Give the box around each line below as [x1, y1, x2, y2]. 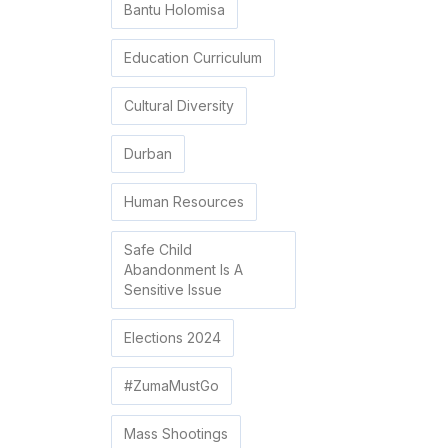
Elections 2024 [124, 329, 221, 347]
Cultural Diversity [124, 97, 234, 115]
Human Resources [124, 193, 244, 211]
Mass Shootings [124, 425, 228, 443]
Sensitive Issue [124, 281, 222, 299]
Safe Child [124, 241, 192, 259]
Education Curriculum [124, 49, 262, 67]
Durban [124, 145, 172, 163]
